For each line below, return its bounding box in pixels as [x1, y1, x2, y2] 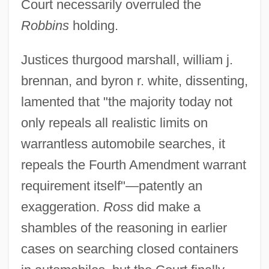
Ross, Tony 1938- [9, 212, 83, 223]
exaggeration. [20, 199, 103, 214]
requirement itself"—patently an [20, 178, 202, 193]
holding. [68, 17, 118, 33]
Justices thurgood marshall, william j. [20, 52, 233, 67]
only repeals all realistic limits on [20, 115, 208, 130]
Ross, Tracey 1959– [9, 168, 94, 178]
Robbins [20, 17, 69, 33]
